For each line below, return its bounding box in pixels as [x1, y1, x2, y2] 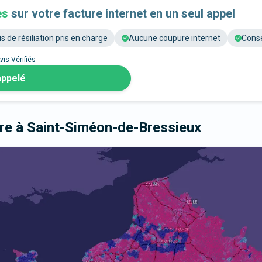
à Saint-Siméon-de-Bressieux [16, 119, 201, 136]
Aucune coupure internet [129, 33, 220, 43]
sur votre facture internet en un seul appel [8, 6, 235, 21]
